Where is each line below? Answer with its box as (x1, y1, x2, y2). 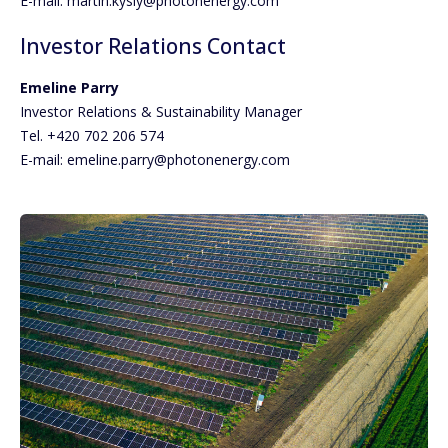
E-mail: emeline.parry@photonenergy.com (20, 150, 290, 170)
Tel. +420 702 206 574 (20, 126, 164, 146)
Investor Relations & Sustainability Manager (20, 102, 302, 122)
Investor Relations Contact (20, 31, 286, 60)
